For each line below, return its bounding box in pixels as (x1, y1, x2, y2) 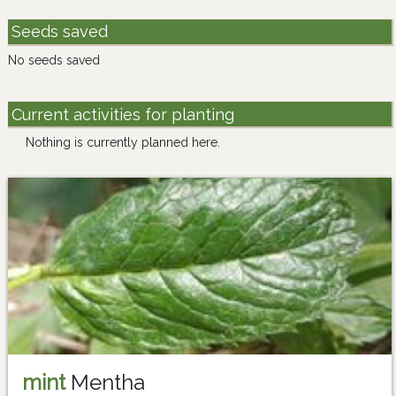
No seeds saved (8, 53, 100, 67)
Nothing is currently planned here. (26, 135, 220, 150)
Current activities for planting (11, 104, 234, 124)
